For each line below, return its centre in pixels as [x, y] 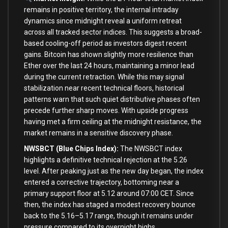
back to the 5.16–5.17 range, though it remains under [109, 216]
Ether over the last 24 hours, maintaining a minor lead [109, 66]
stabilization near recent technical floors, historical [104, 88]
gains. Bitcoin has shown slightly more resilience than [109, 55]
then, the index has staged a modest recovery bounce [110, 205]
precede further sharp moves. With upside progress [106, 111]
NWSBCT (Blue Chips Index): [71, 149]
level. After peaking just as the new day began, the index [114, 171]
